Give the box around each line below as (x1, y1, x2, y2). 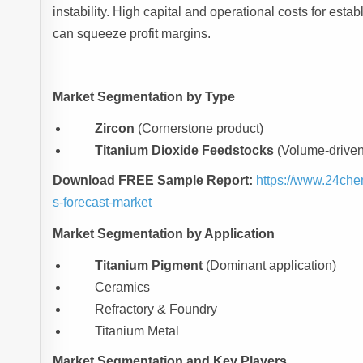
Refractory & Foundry (95, 302, 218, 317)
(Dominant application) (203, 258, 337, 273)
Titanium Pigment (95, 258, 203, 273)
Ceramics (95, 280, 151, 295)
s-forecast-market (53, 195, 152, 210)
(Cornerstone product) (135, 122, 264, 136)
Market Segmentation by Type (53, 90, 236, 105)
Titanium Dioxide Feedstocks (95, 143, 275, 158)
